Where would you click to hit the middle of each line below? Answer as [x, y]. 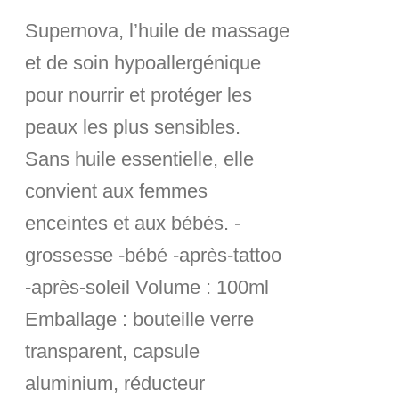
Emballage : [79, 319]
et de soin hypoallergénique [143, 63]
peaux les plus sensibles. [133, 127]
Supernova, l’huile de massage [158, 31]
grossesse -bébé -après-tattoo [154, 255]
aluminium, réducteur [115, 383]
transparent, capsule [113, 351]
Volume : [176, 287]
